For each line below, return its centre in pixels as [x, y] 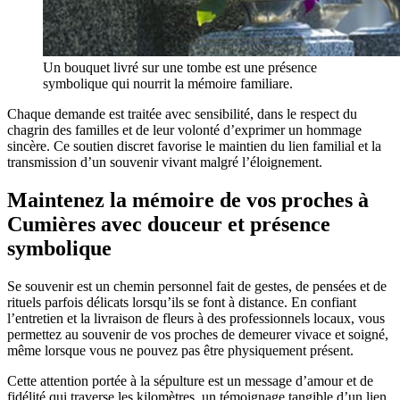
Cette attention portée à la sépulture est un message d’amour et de [190, 381]
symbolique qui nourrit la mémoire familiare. [168, 84]
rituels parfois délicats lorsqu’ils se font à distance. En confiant [182, 303]
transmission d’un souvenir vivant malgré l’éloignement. [165, 162]
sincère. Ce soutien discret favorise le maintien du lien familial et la [194, 146]
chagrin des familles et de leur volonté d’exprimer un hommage [184, 130]
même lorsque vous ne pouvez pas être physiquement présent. [180, 351]
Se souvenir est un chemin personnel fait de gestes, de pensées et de [197, 287]
